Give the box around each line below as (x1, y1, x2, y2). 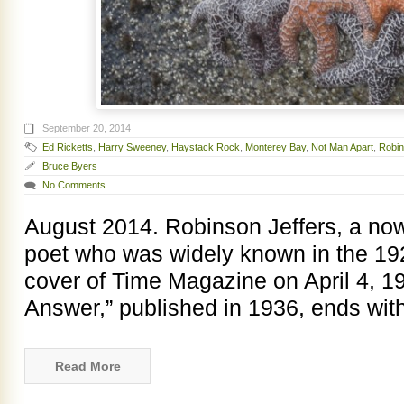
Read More (54, 359, 121, 374)
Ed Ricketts (42, 142, 93, 153)
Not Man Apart (311, 142, 373, 153)
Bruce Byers (42, 161, 97, 172)
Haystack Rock (171, 142, 240, 153)
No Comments (42, 179, 106, 191)
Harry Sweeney (98, 142, 166, 153)
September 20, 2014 (42, 123, 131, 134)
